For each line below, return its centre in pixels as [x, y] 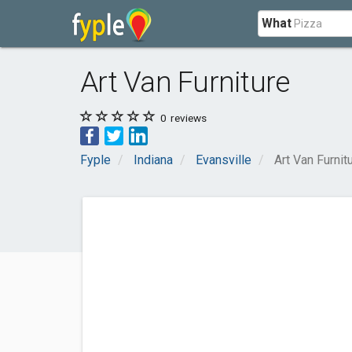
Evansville [224, 160]
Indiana [153, 160]
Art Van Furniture [185, 82]
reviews [187, 118]
